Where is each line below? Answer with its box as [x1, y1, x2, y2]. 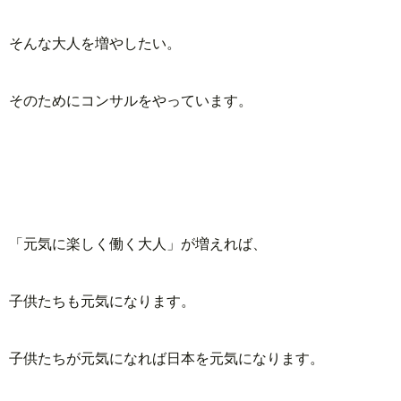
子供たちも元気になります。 [9, 292, 195, 310]
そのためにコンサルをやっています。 [9, 91, 252, 109]
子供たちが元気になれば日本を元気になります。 [9, 349, 324, 367]
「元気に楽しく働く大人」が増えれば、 [9, 235, 267, 252]
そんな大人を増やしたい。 [9, 34, 181, 52]
